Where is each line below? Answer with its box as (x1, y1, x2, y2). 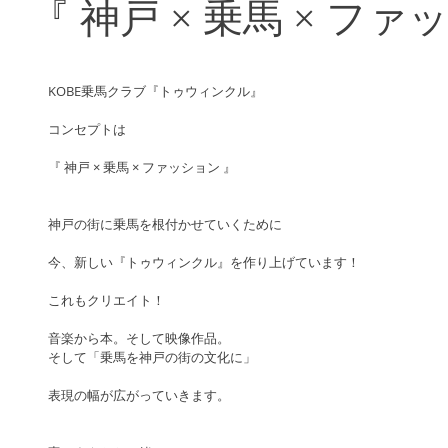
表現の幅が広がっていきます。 (48, 386, 230, 404)
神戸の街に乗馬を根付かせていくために (48, 215, 282, 233)
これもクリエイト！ (48, 291, 165, 309)
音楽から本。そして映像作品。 (48, 329, 230, 347)
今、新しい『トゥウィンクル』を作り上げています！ (48, 253, 360, 271)
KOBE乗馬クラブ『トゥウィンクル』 (48, 82, 263, 100)
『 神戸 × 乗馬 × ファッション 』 (48, 158, 236, 176)
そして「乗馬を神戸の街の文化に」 (48, 348, 256, 366)
